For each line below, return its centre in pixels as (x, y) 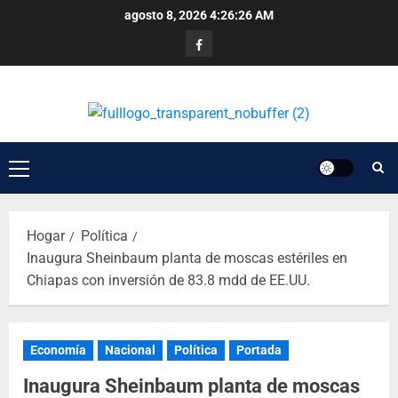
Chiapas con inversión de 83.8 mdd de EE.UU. (168, 281)
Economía (58, 350)
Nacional (130, 350)
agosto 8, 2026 (167, 15)
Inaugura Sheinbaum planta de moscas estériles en (187, 259)
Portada (259, 350)
